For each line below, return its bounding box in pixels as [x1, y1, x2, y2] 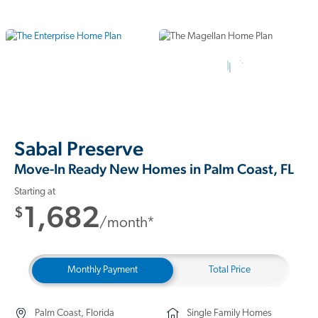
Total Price [209, 265, 251, 275]
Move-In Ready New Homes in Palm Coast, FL [14, 160, 294, 177]
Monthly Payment [67, 265, 138, 275]
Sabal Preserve [14, 137, 143, 160]
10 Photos [215, 77, 256, 88]
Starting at [14, 187, 55, 197]
